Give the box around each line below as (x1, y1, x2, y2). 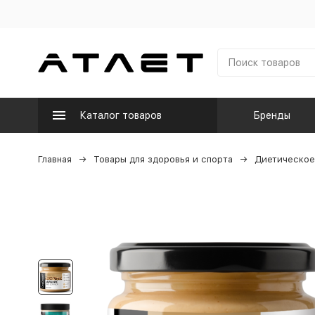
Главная (37, 154, 72, 165)
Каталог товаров (79, 110, 162, 121)
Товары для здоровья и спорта (93, 154, 233, 165)
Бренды (253, 110, 291, 121)
